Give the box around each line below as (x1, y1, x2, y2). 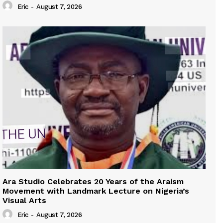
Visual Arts (2, 196, 46, 205)
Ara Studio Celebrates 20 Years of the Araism (2, 177, 184, 186)
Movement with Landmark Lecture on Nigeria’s (2, 186, 189, 196)
